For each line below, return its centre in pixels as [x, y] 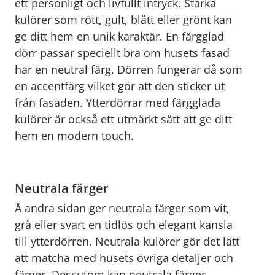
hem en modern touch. [74, 136]
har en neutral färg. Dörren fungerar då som [129, 70]
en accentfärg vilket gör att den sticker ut [120, 86]
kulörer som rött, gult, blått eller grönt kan [123, 20]
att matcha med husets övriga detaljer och [124, 258]
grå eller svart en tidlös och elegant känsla [124, 225]
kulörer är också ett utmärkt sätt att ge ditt [123, 119]
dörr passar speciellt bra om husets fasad [122, 53]
